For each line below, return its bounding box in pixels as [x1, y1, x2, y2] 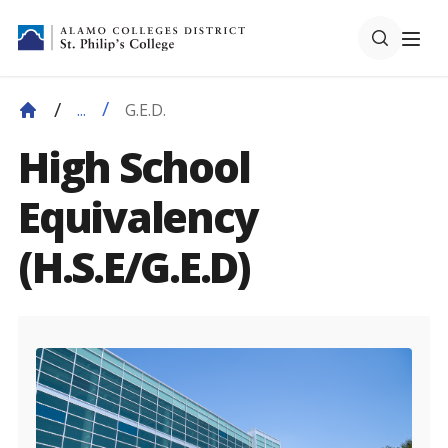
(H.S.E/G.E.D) [18, 238, 250, 295]
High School [18, 138, 250, 195]
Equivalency [18, 188, 258, 245]
